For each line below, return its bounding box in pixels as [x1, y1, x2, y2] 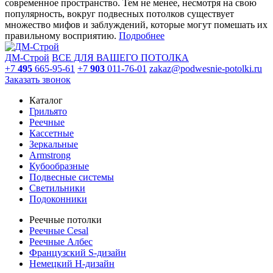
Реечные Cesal [29, 225, 88, 236]
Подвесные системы [29, 171, 114, 182]
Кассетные [29, 127, 74, 138]
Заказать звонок [5, 74, 71, 85]
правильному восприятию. [5, 30, 119, 41]
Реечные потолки [29, 214, 102, 225]
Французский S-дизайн [29, 247, 126, 258]
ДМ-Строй [5, 52, 49, 63]
